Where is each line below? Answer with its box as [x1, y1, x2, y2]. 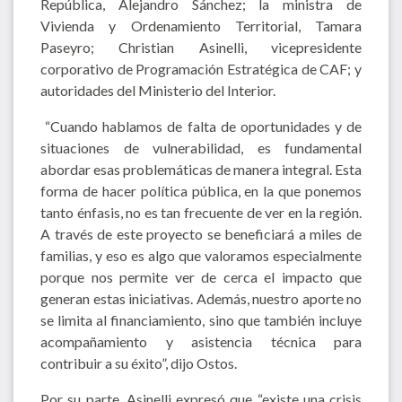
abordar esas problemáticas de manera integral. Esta [40, 160, 362, 178]
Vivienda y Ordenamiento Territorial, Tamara [40, 16, 362, 34]
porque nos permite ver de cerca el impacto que [40, 267, 362, 285]
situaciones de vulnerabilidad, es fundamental [40, 138, 362, 156]
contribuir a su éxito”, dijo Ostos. [40, 354, 237, 371]
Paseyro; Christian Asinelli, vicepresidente [40, 38, 362, 56]
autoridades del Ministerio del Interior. [40, 81, 275, 99]
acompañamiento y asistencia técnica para [40, 332, 362, 350]
